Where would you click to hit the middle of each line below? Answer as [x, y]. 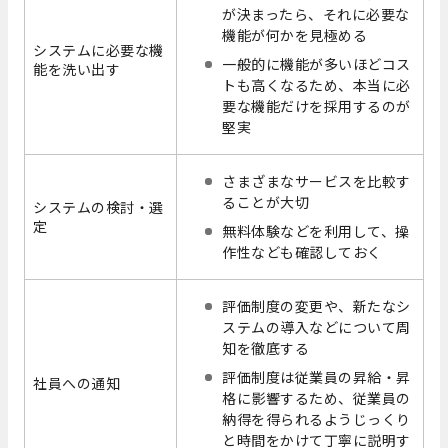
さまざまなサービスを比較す [316, 181]
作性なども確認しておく [302, 252]
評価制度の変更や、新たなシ [316, 306]
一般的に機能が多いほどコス [316, 64]
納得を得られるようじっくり [316, 419]
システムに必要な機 [98, 50]
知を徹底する [266, 348]
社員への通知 [77, 383]
